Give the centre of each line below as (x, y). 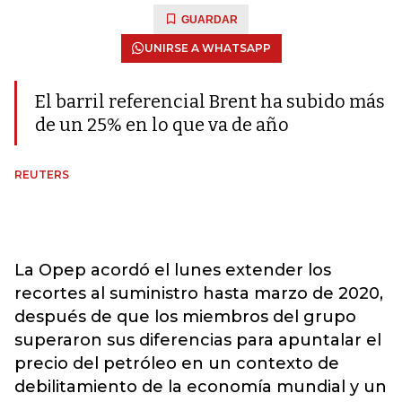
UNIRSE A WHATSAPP (207, 48)
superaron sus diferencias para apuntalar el (198, 340)
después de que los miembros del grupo (185, 317)
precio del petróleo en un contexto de (177, 363)
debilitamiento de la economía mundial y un (201, 387)
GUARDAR (210, 20)
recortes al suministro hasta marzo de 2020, (199, 293)
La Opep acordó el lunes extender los (173, 270)
